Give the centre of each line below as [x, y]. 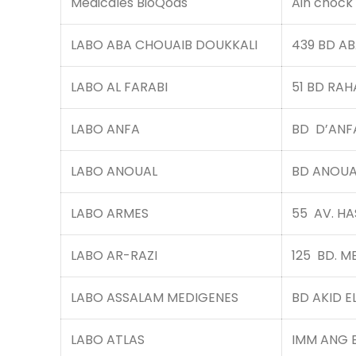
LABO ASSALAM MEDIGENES [155, 298]
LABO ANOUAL [114, 171]
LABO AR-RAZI [114, 255]
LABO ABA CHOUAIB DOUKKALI [164, 45]
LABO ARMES [110, 213]
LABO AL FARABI [119, 87]
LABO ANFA [105, 129]
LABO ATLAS [108, 340]
